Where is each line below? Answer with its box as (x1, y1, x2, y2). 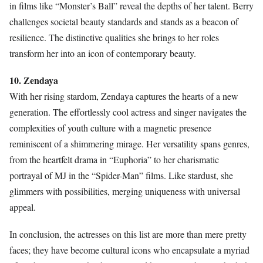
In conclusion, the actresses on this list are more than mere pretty (9, 228, 247, 241)
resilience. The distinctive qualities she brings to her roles (9, 31, 219, 43)
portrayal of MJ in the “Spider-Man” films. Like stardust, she (9, 168, 233, 181)
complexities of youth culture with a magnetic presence (9, 121, 211, 134)
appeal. (9, 200, 36, 213)
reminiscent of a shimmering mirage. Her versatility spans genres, (9, 137, 249, 150)
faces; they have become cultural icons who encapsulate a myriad (9, 244, 249, 257)
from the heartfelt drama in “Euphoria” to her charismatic (9, 153, 219, 166)
